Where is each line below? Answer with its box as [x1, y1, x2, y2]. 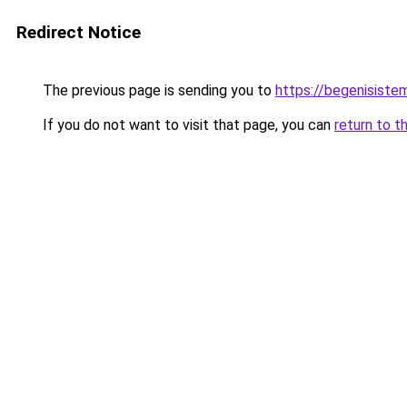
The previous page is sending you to [39, 82, 275, 99]
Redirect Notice [16, 22, 141, 43]
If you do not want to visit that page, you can [39, 116, 334, 134]
